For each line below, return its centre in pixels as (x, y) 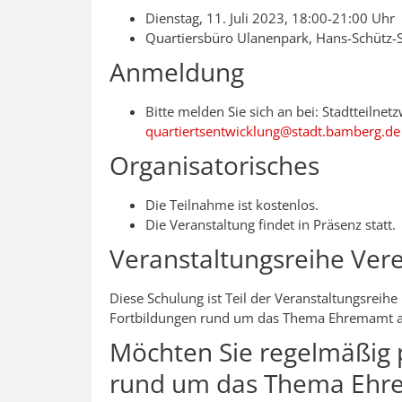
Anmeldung (177, 72)
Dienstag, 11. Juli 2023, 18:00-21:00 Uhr (270, 18)
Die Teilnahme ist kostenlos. (232, 205)
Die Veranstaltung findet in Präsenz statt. (271, 225)
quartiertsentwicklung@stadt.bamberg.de (273, 131)
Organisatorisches (214, 166)
